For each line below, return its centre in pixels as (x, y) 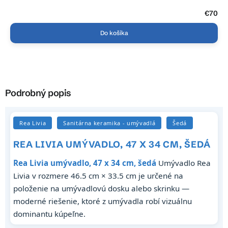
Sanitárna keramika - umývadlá (109, 123)
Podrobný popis (38, 93)
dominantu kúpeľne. (50, 214)
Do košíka (114, 33)
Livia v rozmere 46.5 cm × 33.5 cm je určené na (98, 176)
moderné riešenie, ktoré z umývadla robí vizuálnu (103, 201)
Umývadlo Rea (184, 163)
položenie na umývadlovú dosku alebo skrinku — (102, 189)
